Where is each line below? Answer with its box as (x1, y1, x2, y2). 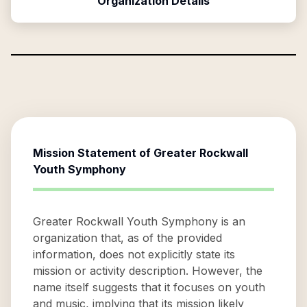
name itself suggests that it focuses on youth (33, 280, 265, 294)
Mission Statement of (33, 146, 153, 160)
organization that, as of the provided (33, 231, 222, 245)
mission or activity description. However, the (33, 264, 262, 278)
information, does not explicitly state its (33, 247, 235, 261)
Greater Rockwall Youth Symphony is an (33, 214, 245, 228)
